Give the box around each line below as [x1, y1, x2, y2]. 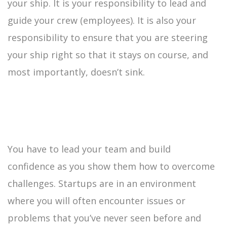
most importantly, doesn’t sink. [8, 65, 145, 78]
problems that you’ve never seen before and [8, 211, 201, 224]
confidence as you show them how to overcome [8, 160, 215, 172]
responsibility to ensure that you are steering [8, 31, 208, 44]
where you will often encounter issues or [8, 194, 185, 207]
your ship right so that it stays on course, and [8, 48, 208, 61]
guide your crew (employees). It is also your [8, 14, 196, 26]
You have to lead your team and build [8, 142, 171, 155]
